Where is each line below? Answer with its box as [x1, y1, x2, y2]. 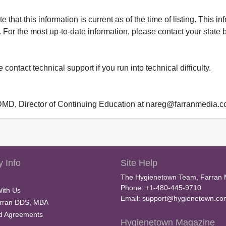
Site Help [121, 158, 157, 168]
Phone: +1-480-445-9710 [121, 184, 201, 192]
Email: [121, 194, 142, 203]
